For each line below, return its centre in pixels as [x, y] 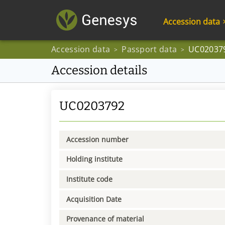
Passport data [149, 49]
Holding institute [94, 159]
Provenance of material [105, 219]
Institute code [89, 179]
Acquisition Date [94, 199]
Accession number [97, 139]
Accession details [99, 70]
